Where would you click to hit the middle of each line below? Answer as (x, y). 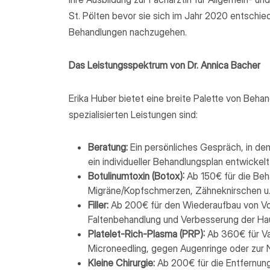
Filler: (98, 205)
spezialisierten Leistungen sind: (133, 115)
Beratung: (108, 147)
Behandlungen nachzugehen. (128, 32)
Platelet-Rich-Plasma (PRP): (146, 234)
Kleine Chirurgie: (121, 263)
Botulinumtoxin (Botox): (136, 176)
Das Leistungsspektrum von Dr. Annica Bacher (165, 65)
